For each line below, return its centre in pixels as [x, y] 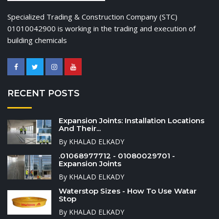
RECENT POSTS [44, 93]
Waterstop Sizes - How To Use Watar [128, 191]
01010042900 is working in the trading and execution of [101, 28]
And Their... [80, 128]
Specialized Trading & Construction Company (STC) [92, 17]
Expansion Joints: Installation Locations [131, 120]
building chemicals [37, 40]
